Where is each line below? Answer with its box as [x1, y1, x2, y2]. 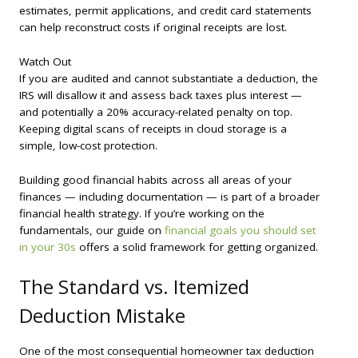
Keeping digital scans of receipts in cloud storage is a [19, 121, 287, 136]
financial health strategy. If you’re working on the [19, 205, 265, 221]
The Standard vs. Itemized [19, 273, 249, 300]
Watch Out [19, 54, 71, 69]
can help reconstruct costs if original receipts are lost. [19, 20, 287, 35]
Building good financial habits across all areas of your [19, 172, 292, 187]
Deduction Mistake [19, 302, 185, 329]
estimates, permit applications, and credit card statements [19, 3, 312, 18]
